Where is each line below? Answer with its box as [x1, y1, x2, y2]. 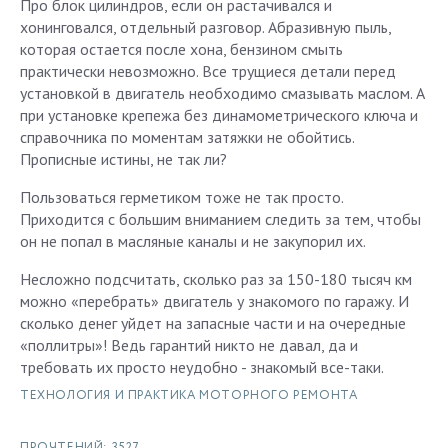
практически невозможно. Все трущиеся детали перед [20, 61, 396, 81]
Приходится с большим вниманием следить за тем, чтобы [20, 209, 421, 229]
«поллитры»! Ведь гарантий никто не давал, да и [20, 335, 358, 355]
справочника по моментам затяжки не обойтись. [20, 127, 354, 147]
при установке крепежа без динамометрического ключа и [20, 105, 418, 125]
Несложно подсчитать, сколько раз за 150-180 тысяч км [20, 269, 412, 289]
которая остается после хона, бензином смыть [20, 39, 343, 59]
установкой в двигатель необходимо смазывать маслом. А [20, 83, 425, 103]
